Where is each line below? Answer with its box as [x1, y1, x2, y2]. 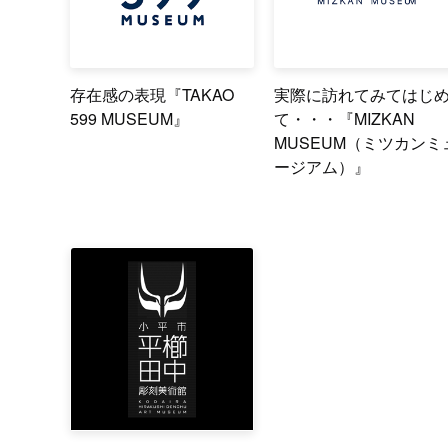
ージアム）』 [274, 154, 371, 178]
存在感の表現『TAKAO [69, 82, 234, 106]
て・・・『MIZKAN [274, 106, 416, 130]
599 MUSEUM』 [69, 106, 189, 130]
